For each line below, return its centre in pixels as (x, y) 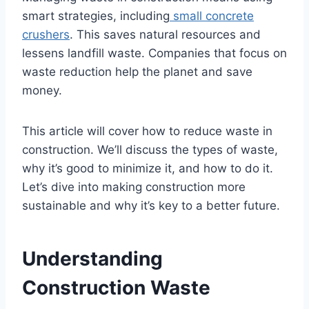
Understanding (92, 258)
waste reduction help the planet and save (137, 71)
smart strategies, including (96, 16)
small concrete (213, 16)
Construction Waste (116, 287)
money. (42, 90)
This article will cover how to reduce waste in (147, 131)
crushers (46, 34)
